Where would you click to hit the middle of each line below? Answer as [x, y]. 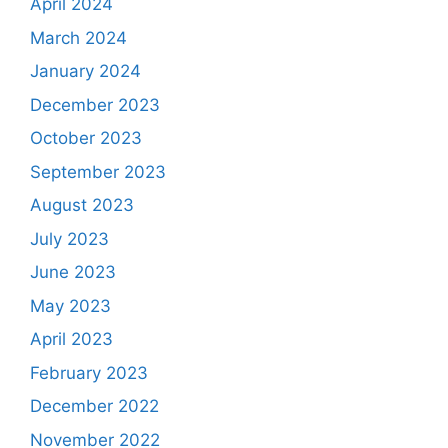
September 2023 [98, 171]
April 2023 [71, 339]
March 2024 [78, 37]
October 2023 [86, 138]
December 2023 [95, 104]
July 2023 [69, 238]
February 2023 [89, 372]
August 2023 [82, 205]
